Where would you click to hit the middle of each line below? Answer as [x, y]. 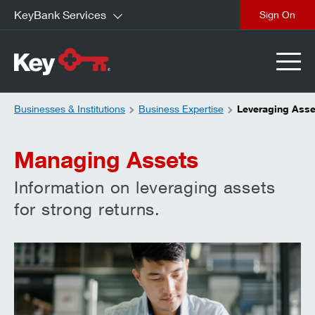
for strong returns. [87, 209]
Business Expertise [181, 109]
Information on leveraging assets [145, 187]
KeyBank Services [60, 14]
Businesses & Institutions [70, 109]
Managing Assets [106, 159]
